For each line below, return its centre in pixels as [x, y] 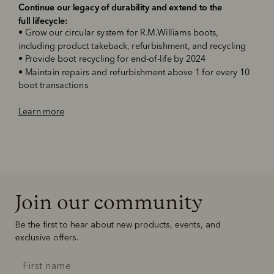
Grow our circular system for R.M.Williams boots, [121, 34]
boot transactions [53, 86]
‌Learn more [41, 113]
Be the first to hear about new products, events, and [118, 225]
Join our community [109, 202]
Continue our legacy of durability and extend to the [120, 8]
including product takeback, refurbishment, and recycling [132, 47]
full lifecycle [41, 20]
